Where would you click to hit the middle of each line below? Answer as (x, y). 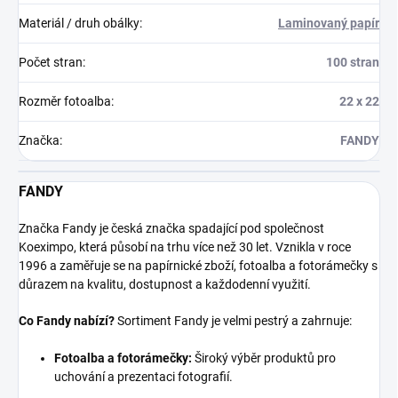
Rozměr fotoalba (65, 101)
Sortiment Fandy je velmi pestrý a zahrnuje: (233, 321)
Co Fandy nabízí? (67, 321)
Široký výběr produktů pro (264, 358)
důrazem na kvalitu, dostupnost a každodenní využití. (165, 284)
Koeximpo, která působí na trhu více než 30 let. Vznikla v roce (185, 247)
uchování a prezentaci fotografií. (143, 377)
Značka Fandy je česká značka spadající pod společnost (171, 228)
